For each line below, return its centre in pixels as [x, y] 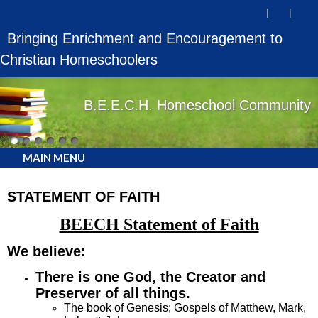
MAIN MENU [53, 158]
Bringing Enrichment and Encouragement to [145, 38]
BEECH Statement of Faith [159, 224]
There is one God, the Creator [138, 277]
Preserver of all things [111, 294]
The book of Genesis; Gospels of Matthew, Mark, [185, 308]
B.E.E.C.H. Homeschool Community [197, 105]
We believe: [46, 251]
